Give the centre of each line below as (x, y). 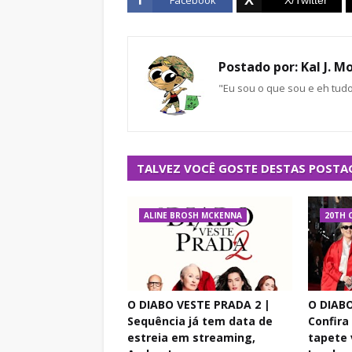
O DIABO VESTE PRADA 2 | (199, 304)
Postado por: (258, 67)
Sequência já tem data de (200, 321)
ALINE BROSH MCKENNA (193, 215)
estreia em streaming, (191, 337)
